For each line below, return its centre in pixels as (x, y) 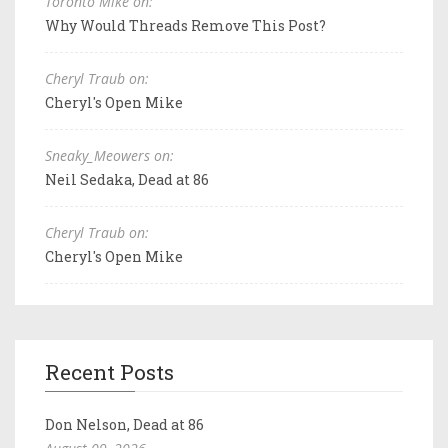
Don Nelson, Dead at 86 (124, 425)
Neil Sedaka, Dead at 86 (127, 180)
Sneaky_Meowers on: (109, 156)
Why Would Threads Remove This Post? (185, 26)
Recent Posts (109, 372)
